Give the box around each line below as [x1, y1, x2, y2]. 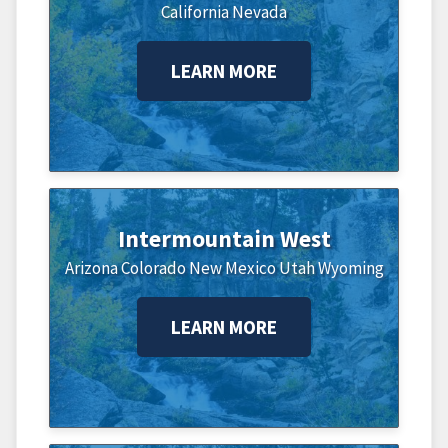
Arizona [64, 256, 118, 279]
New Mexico [188, 256, 276, 279]
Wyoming [317, 256, 384, 279]
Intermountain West [117, 223, 331, 253]
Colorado [120, 256, 186, 279]
